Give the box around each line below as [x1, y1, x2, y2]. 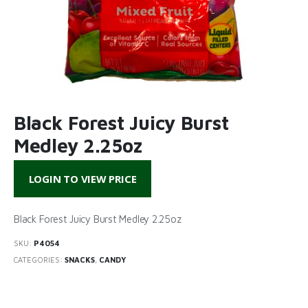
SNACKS [65, 255, 95, 265]
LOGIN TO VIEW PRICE [28, 172, 137, 186]
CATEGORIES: [14, 255, 65, 265]
